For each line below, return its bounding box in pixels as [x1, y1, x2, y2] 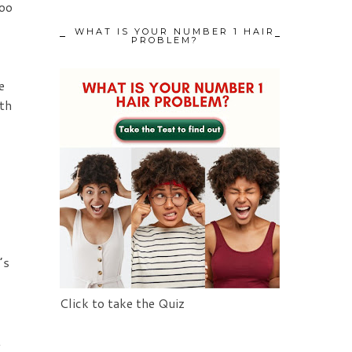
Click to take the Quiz [60, 294, 185, 313]
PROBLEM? [131, 35, 199, 46]
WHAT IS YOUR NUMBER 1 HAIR [74, 26, 275, 38]
